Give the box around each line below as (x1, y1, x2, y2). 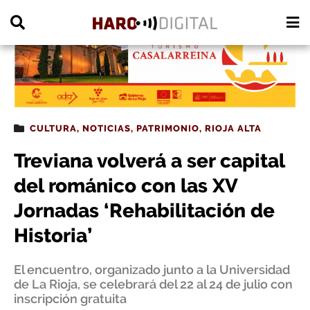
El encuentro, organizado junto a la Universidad (14, 262, 290, 277)
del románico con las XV (14, 174, 237, 197)
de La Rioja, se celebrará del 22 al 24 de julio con (14, 277, 293, 291)
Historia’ (14, 224, 92, 247)
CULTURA (30, 123, 77, 134)
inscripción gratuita (14, 291, 127, 306)
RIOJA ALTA (205, 123, 262, 134)
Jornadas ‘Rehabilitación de (14, 199, 275, 222)
